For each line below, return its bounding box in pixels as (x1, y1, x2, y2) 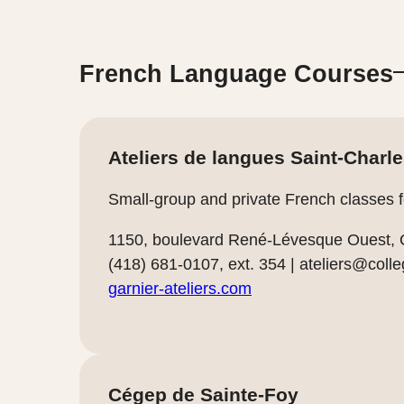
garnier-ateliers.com (108, 279, 252, 298)
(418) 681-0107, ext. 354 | (108, 254, 299, 273)
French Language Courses (79, 60, 393, 87)
